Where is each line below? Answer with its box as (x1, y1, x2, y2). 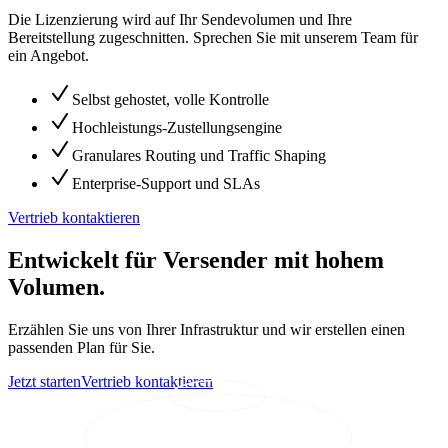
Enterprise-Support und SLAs (72, 174, 260, 192)
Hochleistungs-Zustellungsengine (72, 118, 282, 136)
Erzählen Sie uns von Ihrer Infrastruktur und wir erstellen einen (8, 320, 405, 338)
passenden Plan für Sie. (8, 338, 155, 356)
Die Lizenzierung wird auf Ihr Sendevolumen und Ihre (8, 10, 352, 28)
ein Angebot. (8, 46, 89, 64)
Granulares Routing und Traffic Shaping (72, 146, 326, 164)
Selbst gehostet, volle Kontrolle (72, 90, 269, 108)
